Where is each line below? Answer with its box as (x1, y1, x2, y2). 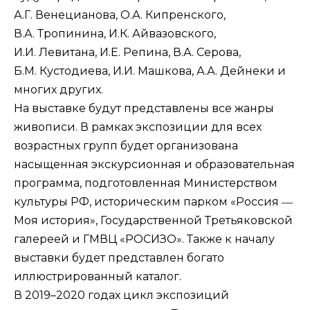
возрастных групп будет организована (14, 139, 238, 153)
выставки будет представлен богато (14, 251, 224, 265)
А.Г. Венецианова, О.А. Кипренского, (14, 8, 226, 22)
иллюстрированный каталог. (14, 270, 181, 284)
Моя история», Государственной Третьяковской (14, 214, 293, 228)
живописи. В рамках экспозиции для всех (14, 120, 262, 134)
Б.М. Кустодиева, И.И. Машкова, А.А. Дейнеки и (14, 64, 286, 78)
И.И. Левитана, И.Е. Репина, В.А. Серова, (14, 46, 241, 60)
